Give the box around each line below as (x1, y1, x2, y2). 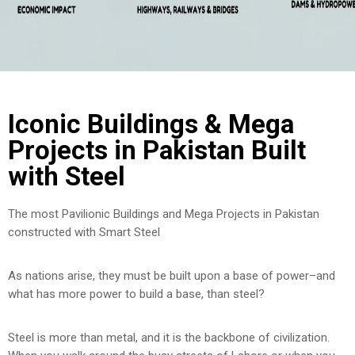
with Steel (8, 161, 125, 192)
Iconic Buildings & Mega (8, 109, 294, 139)
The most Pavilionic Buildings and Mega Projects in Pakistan (8, 207, 319, 221)
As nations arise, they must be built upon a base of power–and (8, 269, 335, 283)
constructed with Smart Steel (8, 225, 160, 239)
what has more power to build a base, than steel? (8, 287, 265, 301)
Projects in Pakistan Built (8, 135, 306, 166)
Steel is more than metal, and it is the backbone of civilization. (8, 330, 330, 345)
